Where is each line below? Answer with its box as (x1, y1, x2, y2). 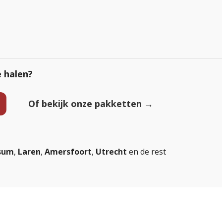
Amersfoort (45, 146, 92, 157)
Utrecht (96, 146, 127, 157)
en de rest (129, 146, 166, 157)
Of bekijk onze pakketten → (26, 98, 153, 110)
